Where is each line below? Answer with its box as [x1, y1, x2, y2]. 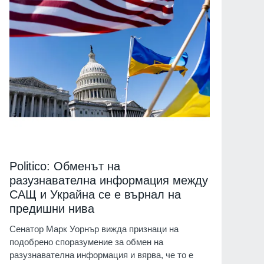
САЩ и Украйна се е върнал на [9, 188, 181, 202]
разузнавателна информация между [9, 174, 208, 187]
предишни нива [9, 202, 94, 216]
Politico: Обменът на [9, 160, 120, 173]
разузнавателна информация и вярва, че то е [9, 250, 193, 260]
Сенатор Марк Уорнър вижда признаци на [9, 224, 179, 235]
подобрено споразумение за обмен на [9, 237, 163, 247]
